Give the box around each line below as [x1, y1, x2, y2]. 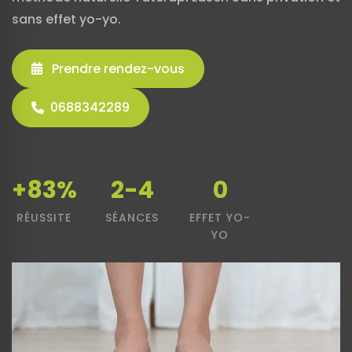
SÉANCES [105, 209, 159, 225]
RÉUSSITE [16, 209, 71, 225]
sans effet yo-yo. [12, 10, 121, 28]
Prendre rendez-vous [49, 60, 185, 79]
